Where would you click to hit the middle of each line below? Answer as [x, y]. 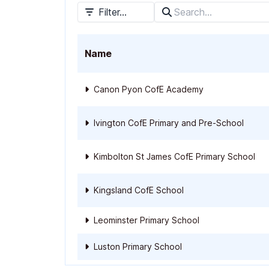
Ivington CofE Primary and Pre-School [168, 123]
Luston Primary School [137, 246]
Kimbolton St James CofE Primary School [173, 156]
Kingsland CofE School [138, 190]
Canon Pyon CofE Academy [147, 89]
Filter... [113, 12]
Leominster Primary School [145, 220]
